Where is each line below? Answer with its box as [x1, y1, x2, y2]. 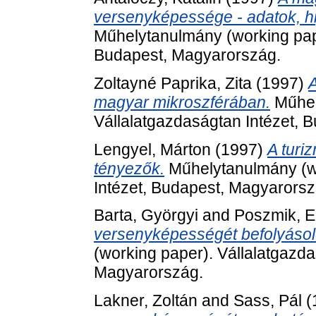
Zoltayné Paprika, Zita [94, 73, 252, 92]
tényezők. [94, 159, 164, 178]
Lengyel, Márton [94, 140, 211, 159]
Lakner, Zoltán [94, 291, 197, 310]
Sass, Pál [233, 291, 302, 310]
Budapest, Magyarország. [94, 46, 281, 65]
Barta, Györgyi [94, 206, 198, 225]
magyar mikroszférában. [94, 92, 270, 111]
